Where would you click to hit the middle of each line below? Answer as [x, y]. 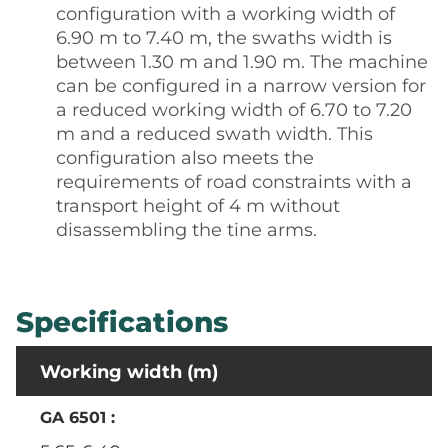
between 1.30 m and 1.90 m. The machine [242, 61]
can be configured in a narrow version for [241, 85]
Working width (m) [131, 371]
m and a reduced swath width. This [214, 133]
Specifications [122, 321]
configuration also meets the [185, 157]
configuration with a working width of [225, 13]
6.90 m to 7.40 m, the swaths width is [224, 37]
